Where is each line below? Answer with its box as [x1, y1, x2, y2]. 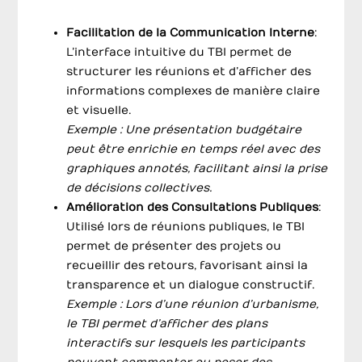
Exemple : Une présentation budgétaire [66, 122, 302, 137]
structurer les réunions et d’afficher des [66, 64, 312, 78]
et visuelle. [66, 103, 132, 117]
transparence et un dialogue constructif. [66, 277, 315, 292]
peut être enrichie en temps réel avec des [66, 141, 321, 156]
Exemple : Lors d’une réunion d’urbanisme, [66, 297, 319, 311]
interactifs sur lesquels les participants [66, 335, 305, 350]
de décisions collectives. [66, 180, 213, 195]
